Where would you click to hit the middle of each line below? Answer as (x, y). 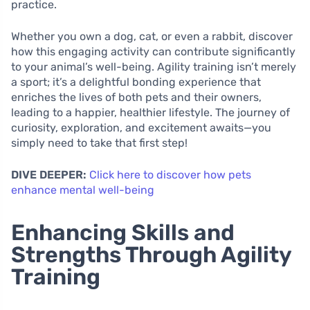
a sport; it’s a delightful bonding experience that (136, 82)
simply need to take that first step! (99, 143)
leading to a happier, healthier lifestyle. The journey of (151, 113)
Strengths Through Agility (151, 255)
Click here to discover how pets (170, 175)
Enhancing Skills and (123, 233)
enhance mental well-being (83, 190)
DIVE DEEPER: (49, 175)
